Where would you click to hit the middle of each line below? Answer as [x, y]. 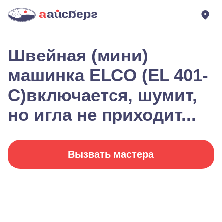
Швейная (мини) [78, 55]
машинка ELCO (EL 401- [108, 75]
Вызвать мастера [111, 154]
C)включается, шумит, [103, 95]
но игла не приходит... [102, 115]
